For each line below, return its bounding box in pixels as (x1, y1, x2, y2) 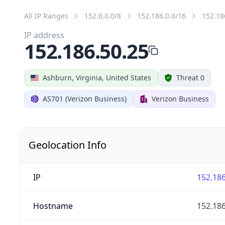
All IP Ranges (24, 11, 68, 21)
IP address (24, 29, 64, 41)
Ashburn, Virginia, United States (43, 72, 151, 82)
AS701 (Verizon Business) (43, 93, 127, 103)
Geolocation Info (29, 138, 106, 152)
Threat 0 (176, 72, 204, 82)
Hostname (33, 200, 73, 211)
